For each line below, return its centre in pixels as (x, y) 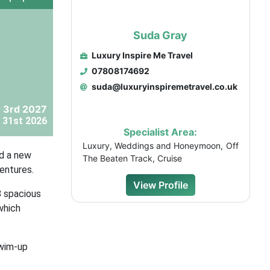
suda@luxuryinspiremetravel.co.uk (163, 86)
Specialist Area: (161, 132)
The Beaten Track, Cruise (132, 158)
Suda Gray (161, 35)
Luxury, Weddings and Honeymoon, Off (160, 146)
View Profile (160, 185)
